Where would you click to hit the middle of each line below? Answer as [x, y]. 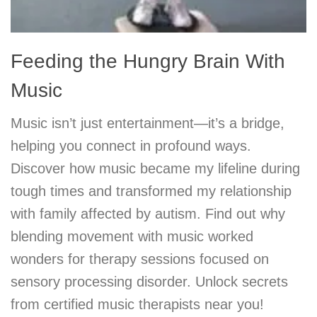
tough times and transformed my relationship [151, 191]
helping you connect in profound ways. [131, 145]
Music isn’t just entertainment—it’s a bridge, [148, 123]
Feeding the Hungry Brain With [148, 61]
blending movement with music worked [132, 236]
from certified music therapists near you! [137, 304]
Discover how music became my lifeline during [155, 168]
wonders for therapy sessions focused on [140, 259]
